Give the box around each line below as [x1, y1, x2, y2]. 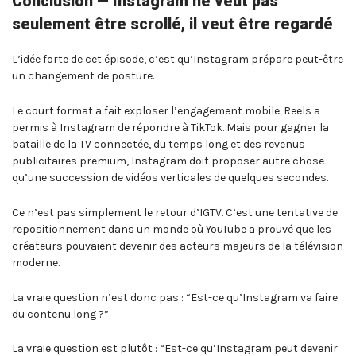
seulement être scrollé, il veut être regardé [12, 14, 333, 33]
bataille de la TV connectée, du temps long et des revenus [12, 137, 305, 152]
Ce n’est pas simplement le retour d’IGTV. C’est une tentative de [12, 205, 338, 219]
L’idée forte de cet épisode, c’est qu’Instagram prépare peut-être [12, 52, 343, 67]
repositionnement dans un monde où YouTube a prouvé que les [12, 222, 331, 236]
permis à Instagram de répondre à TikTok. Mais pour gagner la [12, 121, 329, 135]
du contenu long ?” [12, 307, 109, 321]
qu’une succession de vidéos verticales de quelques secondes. [12, 171, 328, 185]
